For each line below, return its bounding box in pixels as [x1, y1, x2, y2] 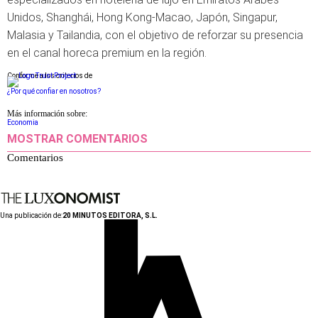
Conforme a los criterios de [7, 72, 92, 79]
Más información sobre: [7, 109, 87, 119]
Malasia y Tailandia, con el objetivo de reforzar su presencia [7, 28, 303, 42]
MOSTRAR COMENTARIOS [7, 132, 148, 146]
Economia [7, 119, 38, 126]
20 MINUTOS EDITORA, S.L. [62, 212, 158, 219]
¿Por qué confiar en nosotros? [7, 87, 101, 95]
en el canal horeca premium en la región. [7, 46, 207, 60]
